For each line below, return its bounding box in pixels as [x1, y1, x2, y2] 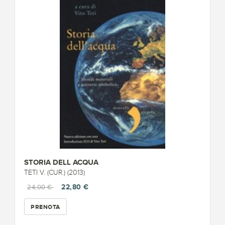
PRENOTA [31, 203, 60, 210]
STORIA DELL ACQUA [24, 158, 98, 166]
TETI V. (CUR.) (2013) [24, 169, 85, 176]
